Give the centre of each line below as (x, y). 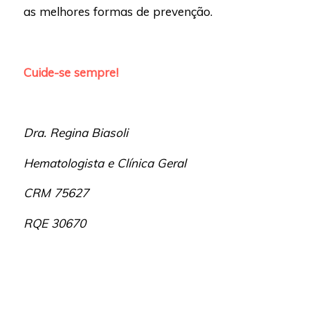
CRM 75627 (56, 193)
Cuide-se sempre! (71, 72)
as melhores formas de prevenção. (118, 12)
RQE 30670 (54, 224)
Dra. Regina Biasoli (75, 133)
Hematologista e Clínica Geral (104, 163)
